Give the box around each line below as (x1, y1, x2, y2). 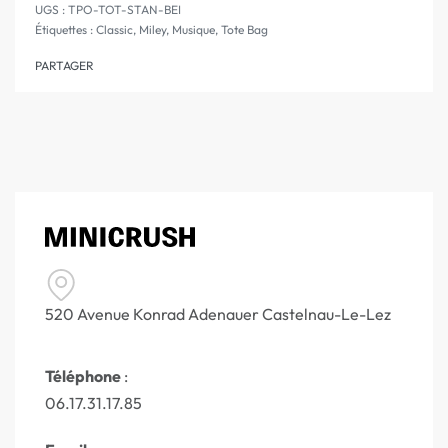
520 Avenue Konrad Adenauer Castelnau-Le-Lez (45, 304, 391, 325)
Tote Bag (221, 22, 268, 38)
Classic (96, 22, 133, 38)
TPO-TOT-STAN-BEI (68, 2, 181, 18)
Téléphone (45, 366, 121, 387)
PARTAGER (35, 58, 94, 74)
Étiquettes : (35, 22, 96, 38)
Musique (172, 22, 215, 38)
